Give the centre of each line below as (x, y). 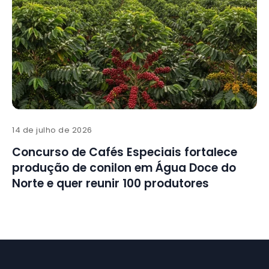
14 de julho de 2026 (52, 130)
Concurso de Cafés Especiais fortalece (125, 153)
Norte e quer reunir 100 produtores (110, 184)
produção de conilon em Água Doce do (124, 168)
